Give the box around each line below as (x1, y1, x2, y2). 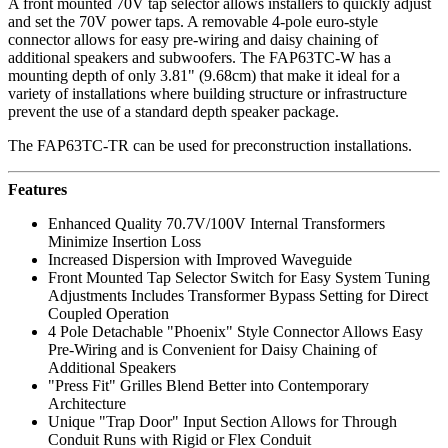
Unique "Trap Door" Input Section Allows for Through (48, 413, 397, 431)
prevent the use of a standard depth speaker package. (8, 103, 339, 121)
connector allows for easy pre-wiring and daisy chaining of (8, 31, 378, 49)
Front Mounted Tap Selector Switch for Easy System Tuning (48, 269, 430, 287)
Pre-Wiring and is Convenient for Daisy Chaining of (48, 341, 377, 359)
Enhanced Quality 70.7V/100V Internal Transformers (48, 215, 385, 233)
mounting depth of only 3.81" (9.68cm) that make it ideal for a (8, 67, 400, 85)
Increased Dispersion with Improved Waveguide (48, 251, 352, 269)
